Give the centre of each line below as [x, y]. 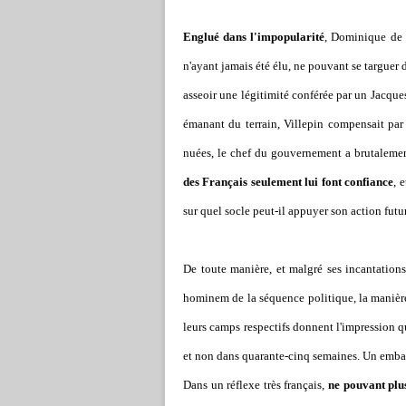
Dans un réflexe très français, [254, 385]
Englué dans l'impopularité [254, 37]
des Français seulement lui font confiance [289, 182]
